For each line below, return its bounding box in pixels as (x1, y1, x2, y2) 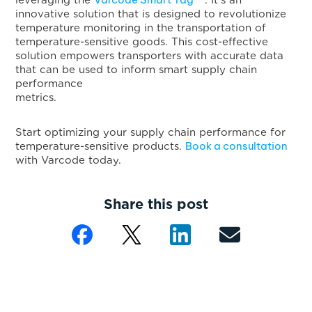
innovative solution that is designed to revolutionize (15, 8, 287, 20)
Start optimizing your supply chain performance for (15, 126, 286, 139)
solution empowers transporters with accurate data (15, 49, 284, 62)
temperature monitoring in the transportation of (15, 22, 267, 34)
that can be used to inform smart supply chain (15, 63, 258, 76)
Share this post (104, 196, 208, 212)
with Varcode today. (15, 154, 122, 166)
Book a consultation (185, 139, 288, 153)
